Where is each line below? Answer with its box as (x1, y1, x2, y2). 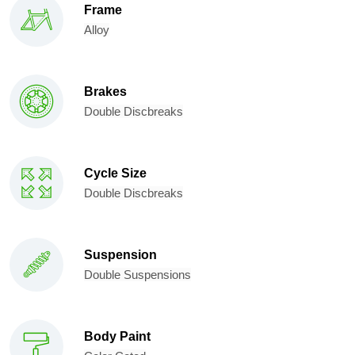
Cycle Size (84, 166, 147, 181)
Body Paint (84, 330, 151, 344)
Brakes (84, 85, 127, 99)
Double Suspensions (84, 268, 191, 282)
